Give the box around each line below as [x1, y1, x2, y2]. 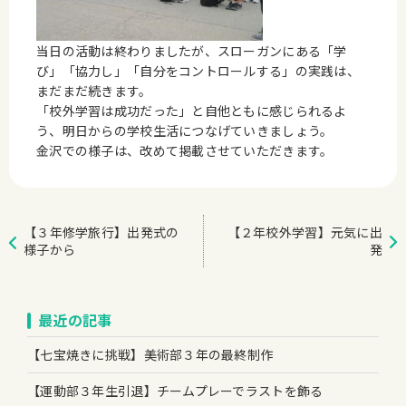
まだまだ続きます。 [36, 82, 152, 100]
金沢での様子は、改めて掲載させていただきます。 [36, 141, 333, 159]
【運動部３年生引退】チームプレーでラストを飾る [27, 382, 324, 400]
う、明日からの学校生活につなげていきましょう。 [36, 121, 333, 140]
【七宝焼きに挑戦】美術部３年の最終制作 [27, 345, 274, 363]
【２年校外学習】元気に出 [227, 223, 382, 241]
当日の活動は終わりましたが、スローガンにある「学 [36, 42, 347, 60]
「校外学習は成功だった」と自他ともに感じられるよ [36, 101, 347, 120]
